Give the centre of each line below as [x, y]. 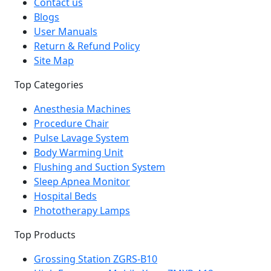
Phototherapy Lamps [82, 210]
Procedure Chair [71, 123]
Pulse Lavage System [81, 138]
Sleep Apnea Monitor [82, 181]
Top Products [45, 234]
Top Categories [49, 84]
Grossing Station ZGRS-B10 [96, 259]
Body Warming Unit [79, 152]
